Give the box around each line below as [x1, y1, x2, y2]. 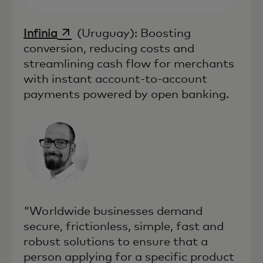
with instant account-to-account [23, 73, 207, 86]
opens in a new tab [56, 26, 159, 39]
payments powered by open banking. [23, 89, 229, 101]
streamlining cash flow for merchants [23, 58, 234, 70]
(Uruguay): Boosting [74, 28, 191, 40]
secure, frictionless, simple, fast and [23, 221, 224, 233]
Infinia [23, 28, 58, 40]
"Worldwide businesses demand [23, 205, 203, 218]
